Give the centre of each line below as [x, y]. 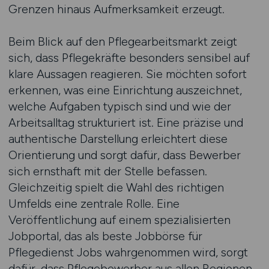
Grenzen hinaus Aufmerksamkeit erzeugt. [116, 9]
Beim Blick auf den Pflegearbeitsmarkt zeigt [122, 41]
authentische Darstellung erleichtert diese [118, 139]
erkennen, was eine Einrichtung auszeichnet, [125, 90]
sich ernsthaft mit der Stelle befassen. [107, 171]
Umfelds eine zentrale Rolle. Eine [94, 204]
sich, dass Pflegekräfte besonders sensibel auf [129, 58]
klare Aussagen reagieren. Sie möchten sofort [127, 74]
